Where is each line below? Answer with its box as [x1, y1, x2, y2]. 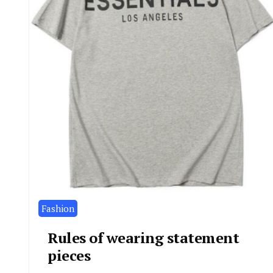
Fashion [41, 202, 74, 214]
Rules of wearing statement [48, 227, 239, 247]
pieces [48, 245, 90, 265]
